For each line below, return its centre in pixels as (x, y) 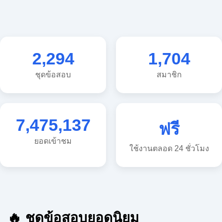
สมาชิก (169, 54)
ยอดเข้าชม (53, 121)
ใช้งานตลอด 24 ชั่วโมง (169, 121)
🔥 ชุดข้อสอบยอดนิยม (72, 187)
